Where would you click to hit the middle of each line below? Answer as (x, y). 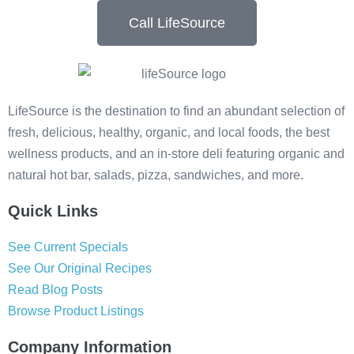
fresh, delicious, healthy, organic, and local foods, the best (169, 132)
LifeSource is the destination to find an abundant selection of (176, 111)
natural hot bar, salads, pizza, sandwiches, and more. (156, 175)
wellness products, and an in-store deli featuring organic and (176, 153)
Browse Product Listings (76, 311)
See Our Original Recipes (80, 268)
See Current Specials (68, 247)
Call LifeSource (177, 23)
